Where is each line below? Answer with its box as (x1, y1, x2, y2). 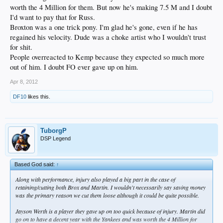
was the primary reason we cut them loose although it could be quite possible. (15, 191, 199, 199)
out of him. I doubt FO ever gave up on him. (10, 62, 138, 72)
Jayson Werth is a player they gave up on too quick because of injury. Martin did (15, 207, 205, 215)
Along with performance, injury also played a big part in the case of (15, 175, 175, 183)
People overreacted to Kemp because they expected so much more (10, 52, 205, 62)
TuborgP (40, 126, 67, 134)
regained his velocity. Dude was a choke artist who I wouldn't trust (10, 32, 206, 42)
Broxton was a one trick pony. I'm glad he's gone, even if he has (10, 22, 198, 32)
